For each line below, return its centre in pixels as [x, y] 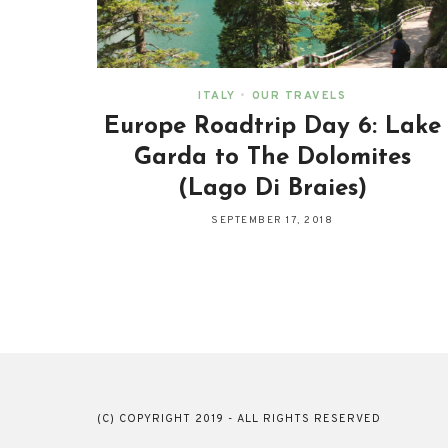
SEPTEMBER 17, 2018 [272, 220]
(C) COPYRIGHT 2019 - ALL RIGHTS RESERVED [239, 418]
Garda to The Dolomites [272, 157]
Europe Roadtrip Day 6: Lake [272, 126]
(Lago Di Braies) [272, 188]
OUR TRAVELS [298, 95]
